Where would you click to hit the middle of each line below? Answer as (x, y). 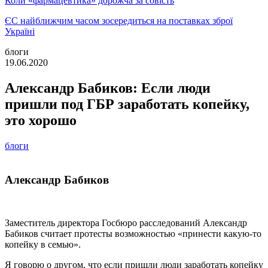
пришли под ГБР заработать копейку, (127, 104)
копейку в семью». (43, 245)
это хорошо (41, 120)
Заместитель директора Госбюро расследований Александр (126, 223)
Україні (20, 31)
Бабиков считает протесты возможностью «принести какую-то (133, 234)
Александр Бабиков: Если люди (108, 88)
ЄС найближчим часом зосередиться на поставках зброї (119, 21)
